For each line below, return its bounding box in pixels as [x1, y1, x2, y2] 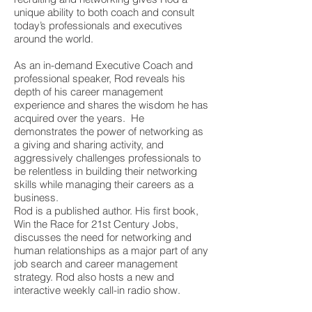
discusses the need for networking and [14, 231, 192, 244]
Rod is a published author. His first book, [14, 204, 198, 217]
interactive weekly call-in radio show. [14, 283, 180, 297]
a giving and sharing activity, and [14, 138, 164, 151]
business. [14, 191, 58, 204]
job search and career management [14, 257, 178, 270]
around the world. [14, 32, 93, 45]
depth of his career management [14, 85, 163, 98]
